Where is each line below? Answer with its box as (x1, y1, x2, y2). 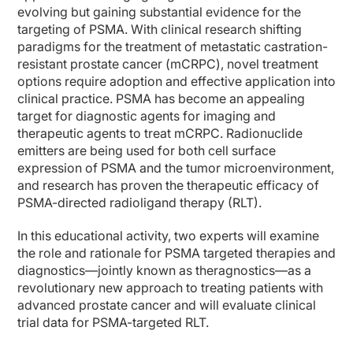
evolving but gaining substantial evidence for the (17, 3, 301, 20)
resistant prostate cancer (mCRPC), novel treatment (17, 55, 318, 72)
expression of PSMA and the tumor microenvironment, (17, 159, 334, 176)
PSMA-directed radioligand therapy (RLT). (17, 194, 262, 210)
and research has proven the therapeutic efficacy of (17, 176, 319, 193)
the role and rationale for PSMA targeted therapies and (17, 244, 336, 261)
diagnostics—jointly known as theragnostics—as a (17, 262, 311, 278)
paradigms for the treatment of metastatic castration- (17, 38, 328, 54)
